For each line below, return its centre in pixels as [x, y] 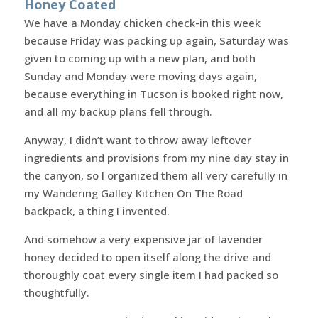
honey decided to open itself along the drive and [147, 257]
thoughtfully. [56, 292]
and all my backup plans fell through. [118, 111]
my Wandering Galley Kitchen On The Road [133, 193]
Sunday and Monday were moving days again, [140, 76]
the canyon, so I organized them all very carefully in [155, 175]
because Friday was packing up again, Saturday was [156, 40]
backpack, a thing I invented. [97, 210]
